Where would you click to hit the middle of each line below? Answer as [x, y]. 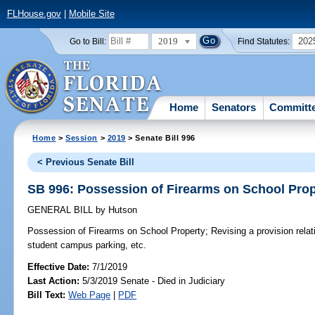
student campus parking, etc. [87, 245]
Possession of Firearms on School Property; [118, 231]
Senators [234, 107]
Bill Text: [47, 295]
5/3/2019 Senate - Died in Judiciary [153, 281]
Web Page [90, 295]
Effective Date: [60, 266]
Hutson [122, 210]
